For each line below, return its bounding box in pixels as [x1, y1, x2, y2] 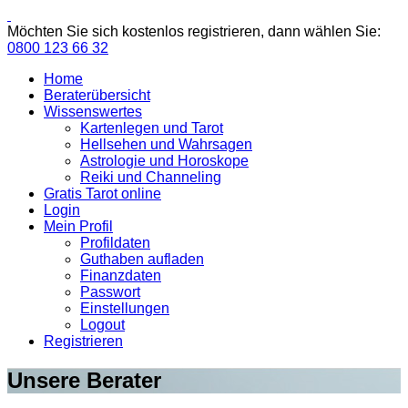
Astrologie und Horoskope [80, 153, 249, 168]
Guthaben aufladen [80, 251, 204, 267]
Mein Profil [44, 219, 113, 234]
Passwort [80, 284, 140, 300]
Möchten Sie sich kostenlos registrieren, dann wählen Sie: [7, 24, 381, 39]
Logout [80, 317, 125, 332]
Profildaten [80, 235, 150, 250]
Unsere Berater [7, 367, 161, 393]
